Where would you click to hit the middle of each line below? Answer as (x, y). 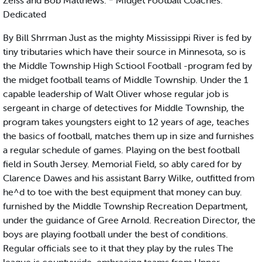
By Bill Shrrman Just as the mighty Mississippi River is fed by (127, 38)
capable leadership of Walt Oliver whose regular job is (116, 94)
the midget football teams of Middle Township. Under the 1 (126, 80)
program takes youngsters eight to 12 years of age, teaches (126, 122)
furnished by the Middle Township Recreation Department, (125, 206)
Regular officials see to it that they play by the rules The (118, 248)
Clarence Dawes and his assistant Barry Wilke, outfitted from (129, 178)
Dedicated (25, 14)
